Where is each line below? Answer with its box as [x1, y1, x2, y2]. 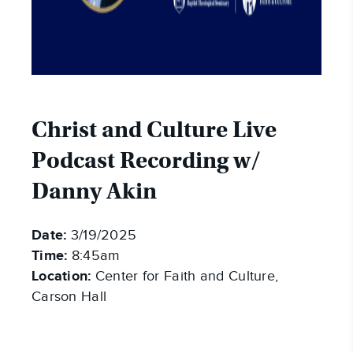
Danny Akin [32, 177, 157, 205]
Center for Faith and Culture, [91, 268, 279, 284]
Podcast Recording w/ [32, 147, 261, 174]
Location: [32, 268, 91, 285]
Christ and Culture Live [32, 116, 277, 143]
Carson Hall [32, 288, 107, 305]
